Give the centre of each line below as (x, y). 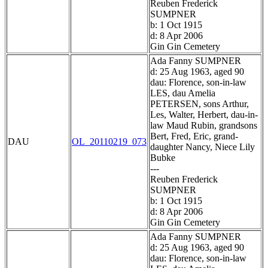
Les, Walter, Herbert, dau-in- (204, 115)
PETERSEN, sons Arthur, (200, 104)
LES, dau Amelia (183, 93)
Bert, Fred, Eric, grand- (194, 136)
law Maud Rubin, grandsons (204, 126)
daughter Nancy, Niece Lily (202, 147)
